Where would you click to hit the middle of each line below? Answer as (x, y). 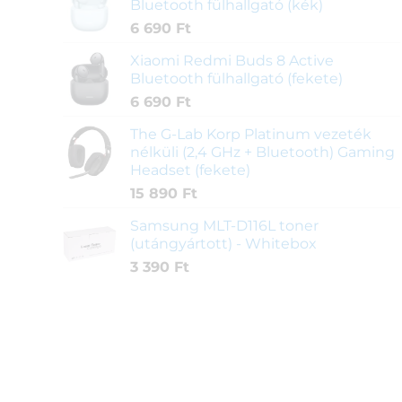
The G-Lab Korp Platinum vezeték (250, 135)
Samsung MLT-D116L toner (224, 226)
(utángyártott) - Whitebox (223, 244)
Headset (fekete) (190, 170)
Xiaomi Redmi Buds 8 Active (232, 61)
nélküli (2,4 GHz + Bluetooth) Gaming (262, 153)
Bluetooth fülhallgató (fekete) (236, 79)
